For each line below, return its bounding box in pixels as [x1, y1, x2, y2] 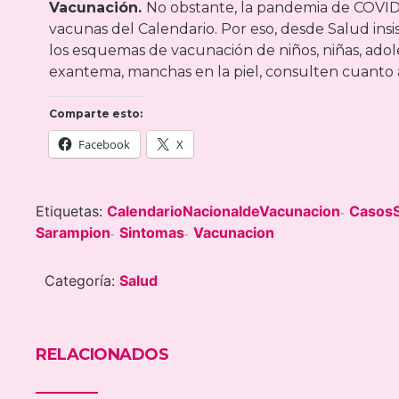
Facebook [78, 135, 130, 152]
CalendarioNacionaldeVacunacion [107, 201, 340, 220]
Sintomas [119, 223, 184, 241]
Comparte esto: [49, 106, 142, 120]
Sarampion [36, 223, 110, 241]
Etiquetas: [36, 201, 107, 220]
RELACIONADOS [36, 344, 168, 364]
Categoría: [45, 271, 119, 289]
